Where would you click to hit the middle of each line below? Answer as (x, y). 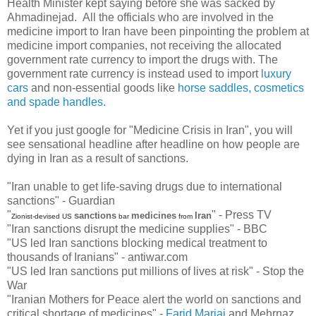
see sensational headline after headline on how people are (153, 145)
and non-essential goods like (103, 88)
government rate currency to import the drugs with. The (142, 60)
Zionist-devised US (43, 217)
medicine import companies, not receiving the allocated (144, 46)
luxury (276, 74)
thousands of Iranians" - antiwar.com (97, 257)
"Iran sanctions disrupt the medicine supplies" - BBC (137, 229)
